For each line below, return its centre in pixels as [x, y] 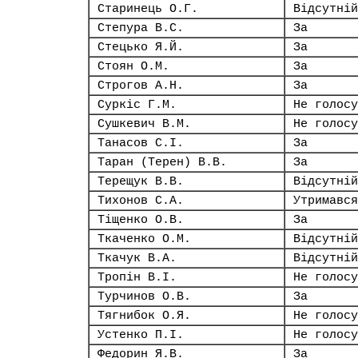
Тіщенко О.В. [141, 220]
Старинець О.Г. [148, 9]
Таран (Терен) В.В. [162, 162]
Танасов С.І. [141, 143]
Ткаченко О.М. [144, 239]
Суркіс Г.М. [137, 105]
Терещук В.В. [141, 181]
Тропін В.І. [137, 277]
